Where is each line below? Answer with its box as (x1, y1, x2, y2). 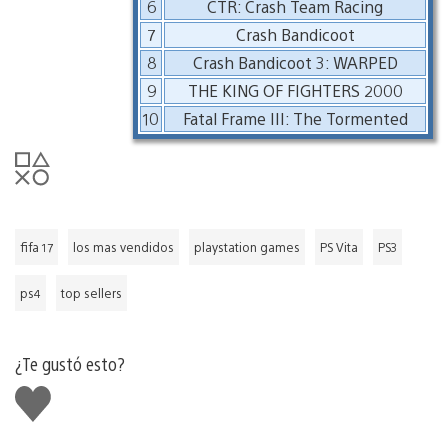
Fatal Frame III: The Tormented (182, 107, 408, 129)
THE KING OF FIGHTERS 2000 (187, 79, 403, 101)
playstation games (194, 238, 300, 255)
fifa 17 (20, 238, 53, 255)
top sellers (61, 284, 122, 301)
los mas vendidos (73, 238, 174, 255)
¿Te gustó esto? (15, 351, 125, 375)
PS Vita (320, 238, 358, 255)
